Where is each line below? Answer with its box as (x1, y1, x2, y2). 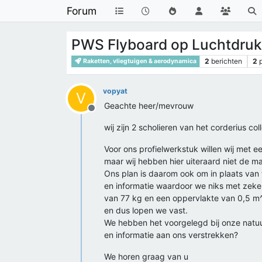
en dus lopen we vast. (104, 205, 188, 215)
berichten (211, 57, 242, 65)
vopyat (103, 87, 127, 95)
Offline (91, 108, 120, 120)
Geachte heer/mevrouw (104, 101, 194, 111)
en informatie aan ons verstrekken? (104, 230, 238, 240)
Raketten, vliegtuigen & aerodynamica (82, 57, 197, 65)
